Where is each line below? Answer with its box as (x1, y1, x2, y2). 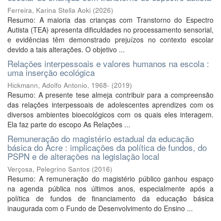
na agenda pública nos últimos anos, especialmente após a (7, 184, 214, 193)
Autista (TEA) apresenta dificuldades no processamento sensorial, (7, 25, 214, 35)
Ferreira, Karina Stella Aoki (7, 5, 91, 15)
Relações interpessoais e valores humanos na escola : (7, 57, 209, 70)
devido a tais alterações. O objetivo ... (7, 44, 125, 54)
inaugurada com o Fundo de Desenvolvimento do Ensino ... (7, 203, 193, 213)
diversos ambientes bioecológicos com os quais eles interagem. (7, 110, 214, 119)
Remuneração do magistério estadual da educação (7, 132, 194, 145)
